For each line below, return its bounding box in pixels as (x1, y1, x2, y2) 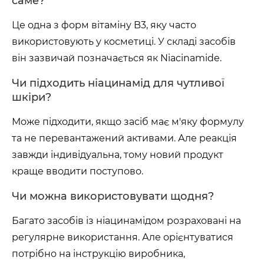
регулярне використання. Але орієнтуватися (12, 232, 233, 243)
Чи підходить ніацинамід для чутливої (12, 77, 225, 90)
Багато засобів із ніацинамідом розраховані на (12, 215, 241, 226)
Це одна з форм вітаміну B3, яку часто (12, 19, 196, 31)
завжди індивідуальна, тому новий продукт (12, 149, 223, 160)
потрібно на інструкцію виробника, (12, 248, 185, 259)
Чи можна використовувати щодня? (12, 190, 214, 203)
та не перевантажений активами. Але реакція (12, 133, 237, 144)
